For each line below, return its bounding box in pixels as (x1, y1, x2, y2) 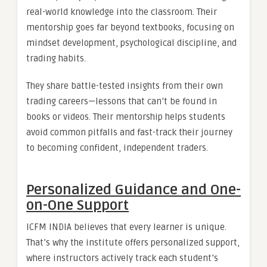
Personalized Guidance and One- (26, 181, 241, 199)
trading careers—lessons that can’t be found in (26, 96, 217, 107)
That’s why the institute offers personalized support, (26, 237, 240, 249)
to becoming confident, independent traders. (26, 142, 208, 154)
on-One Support (26, 197, 129, 215)
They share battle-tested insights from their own (26, 80, 223, 92)
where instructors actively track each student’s (26, 253, 218, 264)
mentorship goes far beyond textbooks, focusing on (26, 22, 234, 33)
